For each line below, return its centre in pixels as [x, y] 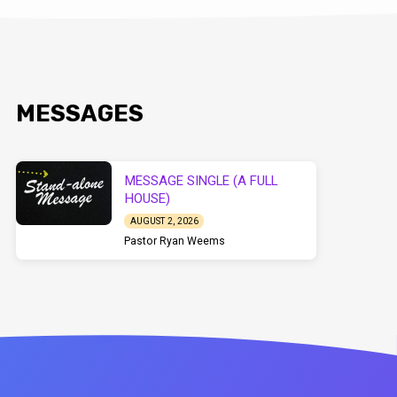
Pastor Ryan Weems [175, 241]
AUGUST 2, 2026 [164, 222]
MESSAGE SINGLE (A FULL [202, 180]
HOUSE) [148, 198]
